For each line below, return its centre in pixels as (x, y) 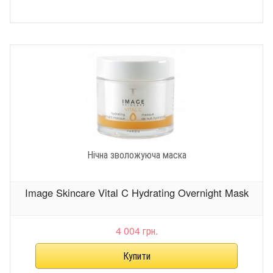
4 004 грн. (136, 230)
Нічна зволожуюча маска (136, 154)
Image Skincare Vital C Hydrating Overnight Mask (136, 193)
